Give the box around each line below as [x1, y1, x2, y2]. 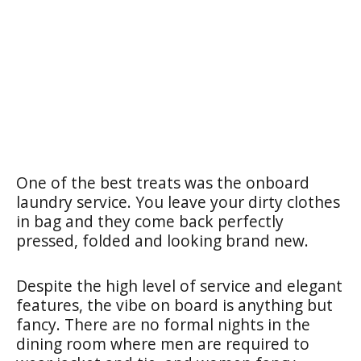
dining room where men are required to [16, 332, 309, 355]
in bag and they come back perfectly [16, 210, 284, 232]
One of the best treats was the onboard [16, 171, 309, 193]
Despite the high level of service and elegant [16, 274, 342, 297]
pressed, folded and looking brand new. [16, 229, 309, 251]
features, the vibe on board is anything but [16, 293, 333, 316]
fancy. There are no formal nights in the [16, 313, 310, 335]
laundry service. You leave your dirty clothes [16, 190, 340, 213]
